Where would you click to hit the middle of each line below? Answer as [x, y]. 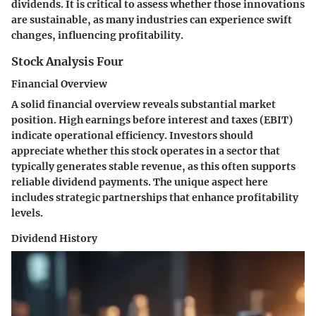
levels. [27, 213]
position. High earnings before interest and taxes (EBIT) [152, 120]
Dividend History [54, 239]
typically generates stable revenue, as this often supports [153, 167]
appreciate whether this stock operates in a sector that [146, 151]
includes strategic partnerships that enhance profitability [155, 198]
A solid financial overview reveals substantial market [144, 105]
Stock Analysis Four [67, 62]
